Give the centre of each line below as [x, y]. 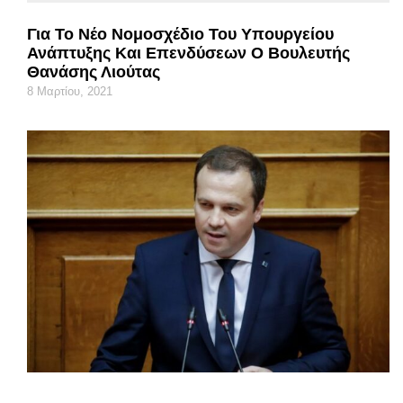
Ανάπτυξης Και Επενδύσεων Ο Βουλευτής [188, 53]
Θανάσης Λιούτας [94, 72]
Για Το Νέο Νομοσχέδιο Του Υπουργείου [180, 34]
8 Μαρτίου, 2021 [70, 91]
